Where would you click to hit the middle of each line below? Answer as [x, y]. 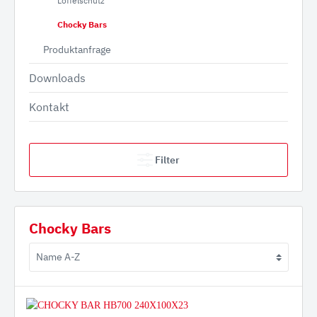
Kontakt [49, 107]
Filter [167, 160]
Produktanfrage [77, 50]
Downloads [57, 78]
